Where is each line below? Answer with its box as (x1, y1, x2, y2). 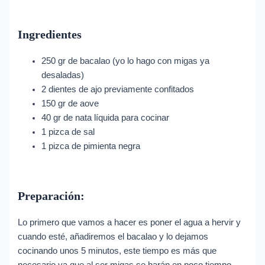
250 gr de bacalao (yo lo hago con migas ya (41, 56, 210, 66)
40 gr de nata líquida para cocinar (41, 113, 170, 123)
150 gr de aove (41, 99, 99, 109)
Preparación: (18, 189, 85, 202)
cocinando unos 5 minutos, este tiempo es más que (18, 245, 217, 256)
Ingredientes (18, 28, 82, 41)
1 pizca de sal (41, 127, 95, 137)
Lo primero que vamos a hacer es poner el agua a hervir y (18, 217, 241, 227)
